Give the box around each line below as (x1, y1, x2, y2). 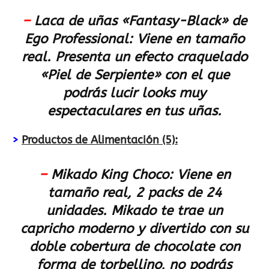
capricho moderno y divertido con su (20, 221, 249, 237)
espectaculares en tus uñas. (47, 103, 222, 119)
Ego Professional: (25, 31, 137, 47)
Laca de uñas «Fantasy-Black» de (34, 13, 247, 29)
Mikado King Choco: (50, 167, 173, 183)
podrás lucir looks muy (63, 85, 206, 101)
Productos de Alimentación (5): (22, 133, 178, 147)
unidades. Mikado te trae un (46, 203, 223, 219)
